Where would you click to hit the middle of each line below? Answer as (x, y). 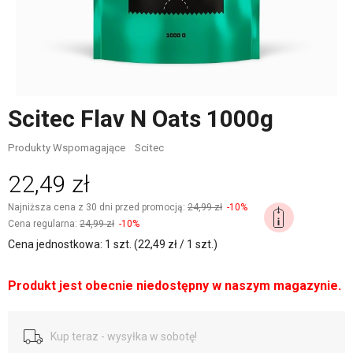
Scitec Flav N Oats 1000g (141, 119)
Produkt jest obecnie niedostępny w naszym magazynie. (175, 286)
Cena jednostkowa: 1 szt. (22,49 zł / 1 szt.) (113, 244)
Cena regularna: (44, 224)
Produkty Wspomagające (67, 148)
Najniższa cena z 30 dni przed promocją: (98, 207)
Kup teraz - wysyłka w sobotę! (124, 336)
